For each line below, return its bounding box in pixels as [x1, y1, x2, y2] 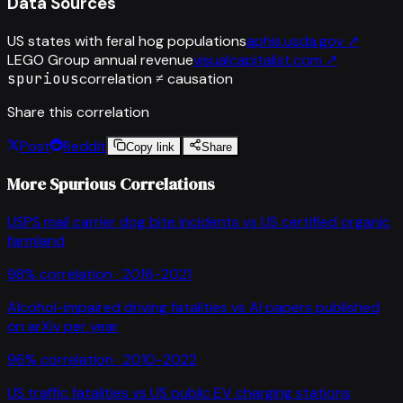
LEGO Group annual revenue [7, 49, 193, 69]
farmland [7, 230, 65, 250]
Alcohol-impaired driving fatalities [7, 297, 228, 317]
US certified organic [261, 211, 390, 231]
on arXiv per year [7, 316, 119, 336]
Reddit [63, 136, 106, 156]
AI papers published [249, 297, 380, 317]
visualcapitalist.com [193, 49, 322, 69]
